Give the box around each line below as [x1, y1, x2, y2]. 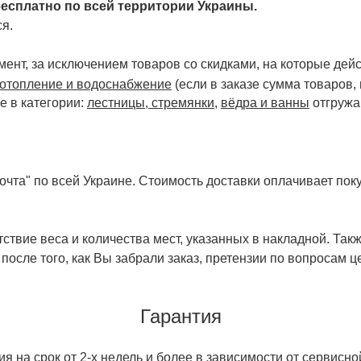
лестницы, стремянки [87, 96, 214, 110]
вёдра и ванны [221, 96, 309, 110]
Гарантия [139, 305, 222, 328]
